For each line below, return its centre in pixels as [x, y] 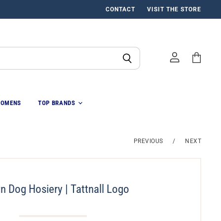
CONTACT [120, 9]
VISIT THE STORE [174, 9]
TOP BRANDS [58, 103]
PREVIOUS [149, 141]
